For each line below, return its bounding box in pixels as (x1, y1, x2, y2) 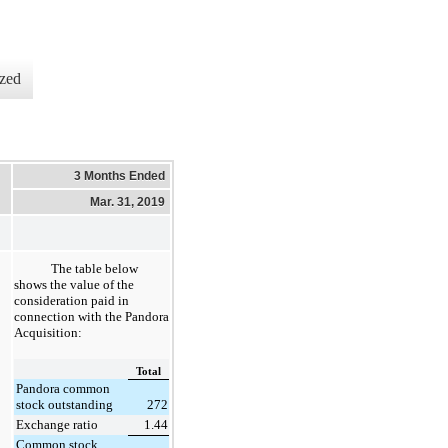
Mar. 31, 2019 (90, 194, 165, 209)
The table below (51, 260, 138, 276)
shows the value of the (14, 276, 134, 292)
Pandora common (16, 380, 110, 396)
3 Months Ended (74, 168, 165, 183)
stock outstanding (16, 396, 113, 412)
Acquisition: (14, 324, 82, 340)
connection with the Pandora (14, 308, 169, 324)
